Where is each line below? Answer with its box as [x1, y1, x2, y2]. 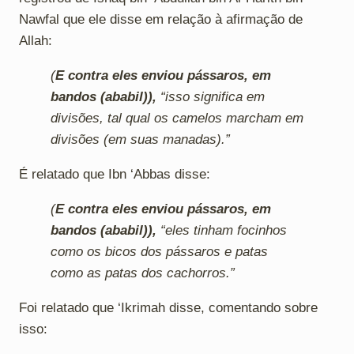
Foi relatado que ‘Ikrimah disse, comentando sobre [19, 299, 318, 315]
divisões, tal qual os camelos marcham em [51, 110, 303, 126]
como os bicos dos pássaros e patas [51, 243, 268, 259]
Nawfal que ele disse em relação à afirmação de [19, 11, 303, 27]
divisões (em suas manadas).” [51, 131, 230, 147]
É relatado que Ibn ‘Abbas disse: [19, 166, 210, 182]
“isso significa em [156, 88, 265, 104]
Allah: [19, 32, 52, 48]
